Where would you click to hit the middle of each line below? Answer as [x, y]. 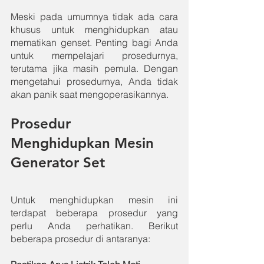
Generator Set [58, 162]
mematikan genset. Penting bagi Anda [94, 42]
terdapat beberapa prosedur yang [94, 212]
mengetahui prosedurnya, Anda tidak [94, 81]
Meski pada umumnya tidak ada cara [94, 16]
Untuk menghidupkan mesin [82, 199]
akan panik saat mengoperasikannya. [90, 94]
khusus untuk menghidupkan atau [94, 29]
